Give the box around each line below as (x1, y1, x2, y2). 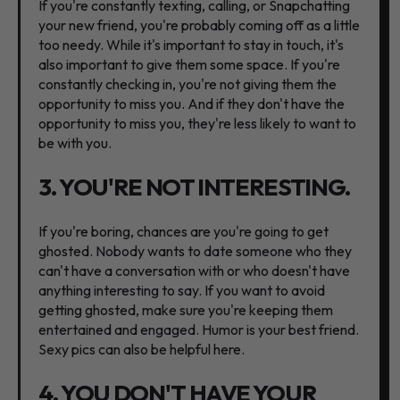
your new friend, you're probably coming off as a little (38, 16, 360, 35)
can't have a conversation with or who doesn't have (38, 262, 350, 280)
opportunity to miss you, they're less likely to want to (38, 114, 356, 133)
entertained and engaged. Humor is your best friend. (38, 321, 359, 339)
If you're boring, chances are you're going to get (38, 222, 329, 241)
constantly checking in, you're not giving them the (38, 75, 337, 94)
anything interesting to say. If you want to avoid (38, 281, 325, 300)
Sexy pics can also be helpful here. (38, 340, 245, 359)
